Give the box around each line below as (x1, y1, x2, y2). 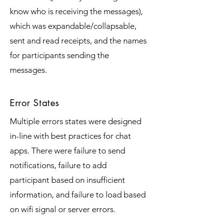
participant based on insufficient (10, 175, 125, 185)
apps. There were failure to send (10, 146, 125, 155)
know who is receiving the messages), (10, 6, 143, 16)
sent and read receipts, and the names (10, 36, 147, 45)
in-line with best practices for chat (10, 131, 131, 141)
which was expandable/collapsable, (10, 21, 136, 31)
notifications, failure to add (10, 160, 107, 170)
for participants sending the (10, 50, 109, 60)
